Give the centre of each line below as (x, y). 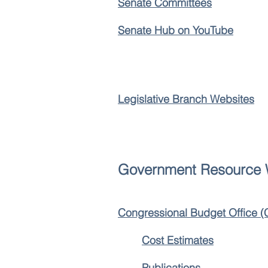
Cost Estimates (178, 240)
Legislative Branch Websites (186, 99)
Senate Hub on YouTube (176, 30)
